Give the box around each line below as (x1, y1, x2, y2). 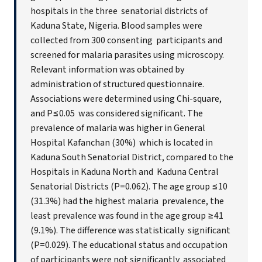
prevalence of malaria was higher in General (30, 122, 205, 135)
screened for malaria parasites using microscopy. (30, 49, 224, 62)
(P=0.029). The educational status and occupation (30, 239, 227, 252)
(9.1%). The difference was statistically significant (30, 224, 230, 237)
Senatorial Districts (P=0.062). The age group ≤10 (30, 180, 227, 194)
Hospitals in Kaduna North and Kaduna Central (30, 166, 219, 179)
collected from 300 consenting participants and (30, 34, 222, 47)
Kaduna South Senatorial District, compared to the (30, 151, 233, 164)
